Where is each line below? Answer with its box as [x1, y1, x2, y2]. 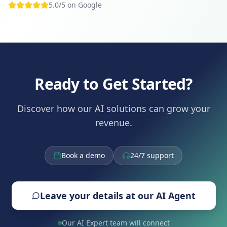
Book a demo [61, 150, 105, 160]
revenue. [95, 116, 132, 129]
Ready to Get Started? [34, 73, 193, 94]
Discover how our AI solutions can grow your [17, 102, 210, 115]
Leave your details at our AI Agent [40, 189, 196, 202]
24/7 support [130, 150, 174, 160]
